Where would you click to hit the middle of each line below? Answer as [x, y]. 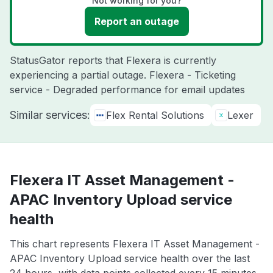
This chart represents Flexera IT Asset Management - [135, 244]
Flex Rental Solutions [155, 115]
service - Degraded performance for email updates [127, 90]
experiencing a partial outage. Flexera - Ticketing [123, 75]
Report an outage [136, 21]
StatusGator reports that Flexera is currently [113, 60]
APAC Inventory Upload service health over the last [130, 258]
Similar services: [50, 115]
